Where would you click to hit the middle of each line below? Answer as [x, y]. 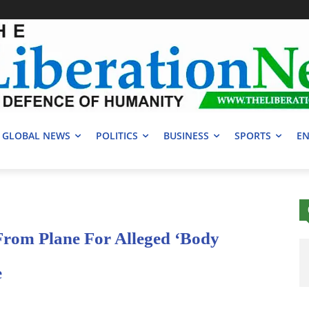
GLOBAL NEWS [36, 136]
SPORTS [253, 136]
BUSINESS [186, 136]
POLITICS [117, 136]
